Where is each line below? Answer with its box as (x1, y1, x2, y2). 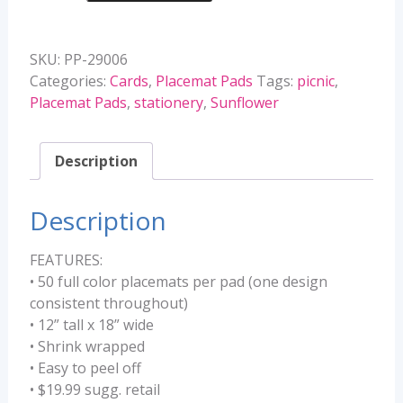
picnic (296, 70, 335, 91)
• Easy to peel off (29, 357, 141, 378)
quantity (28, 31, 85, 52)
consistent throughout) (29, 292, 188, 313)
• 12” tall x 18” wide (29, 314, 154, 335)
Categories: (29, 70, 110, 91)
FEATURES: (29, 249, 103, 270)
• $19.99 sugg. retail (29, 379, 160, 399)
